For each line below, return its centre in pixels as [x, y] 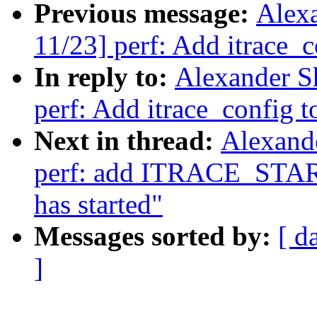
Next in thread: [127, 141]
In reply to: [104, 77]
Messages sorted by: [156, 236]
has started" [98, 204]
